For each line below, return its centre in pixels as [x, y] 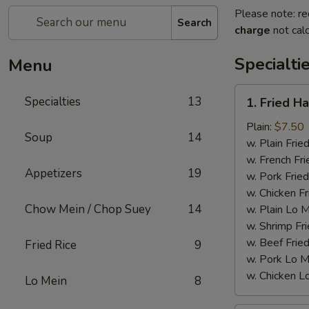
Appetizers [53, 173]
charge [252, 30]
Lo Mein [46, 281]
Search [195, 22]
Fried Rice [51, 245]
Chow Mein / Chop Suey [88, 209]
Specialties [53, 102]
